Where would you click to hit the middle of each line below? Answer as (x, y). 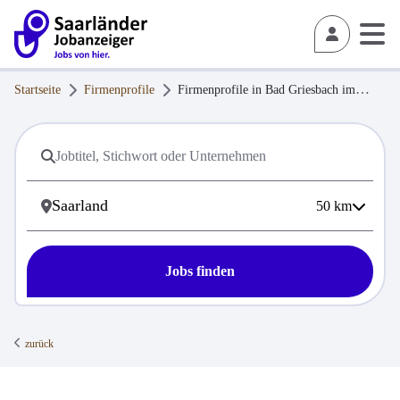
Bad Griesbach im (310, 90)
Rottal (29, 112)
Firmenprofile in (221, 90)
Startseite (37, 90)
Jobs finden (200, 271)
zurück (39, 344)
